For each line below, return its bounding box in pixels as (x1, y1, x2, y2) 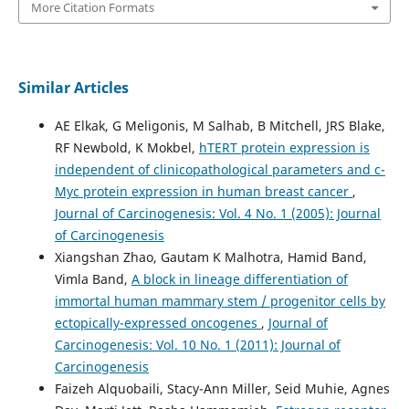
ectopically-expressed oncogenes (54, 313, 261, 331)
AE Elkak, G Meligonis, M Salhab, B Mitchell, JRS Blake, (54, 116, 385, 134)
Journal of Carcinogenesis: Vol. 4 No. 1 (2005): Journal (54, 204, 381, 222)
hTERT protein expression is (198, 138, 370, 156)
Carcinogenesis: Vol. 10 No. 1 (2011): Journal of (54, 335, 341, 353)
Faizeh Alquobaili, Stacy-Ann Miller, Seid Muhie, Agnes (54, 379, 390, 397)
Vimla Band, (54, 269, 131, 288)
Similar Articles (17, 77, 129, 98)
